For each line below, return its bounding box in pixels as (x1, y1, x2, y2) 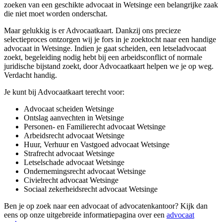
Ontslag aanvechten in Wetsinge (24, 113, 124, 122)
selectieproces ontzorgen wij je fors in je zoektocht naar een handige (4, 35, 216, 44)
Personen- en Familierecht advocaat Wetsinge (24, 122, 166, 131)
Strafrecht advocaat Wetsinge (24, 149, 114, 158)
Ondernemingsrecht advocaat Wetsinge (24, 167, 146, 176)
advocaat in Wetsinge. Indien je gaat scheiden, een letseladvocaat (4, 44, 206, 53)
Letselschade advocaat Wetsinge (24, 158, 124, 167)
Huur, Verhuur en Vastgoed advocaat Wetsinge (24, 140, 169, 149)
